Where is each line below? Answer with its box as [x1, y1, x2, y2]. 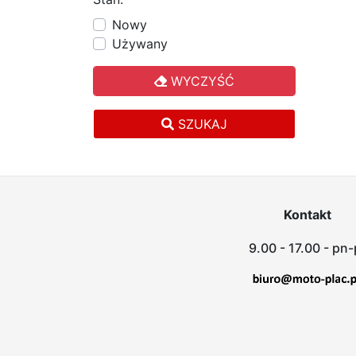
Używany [112, 36, 168, 52]
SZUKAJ [174, 116, 227, 132]
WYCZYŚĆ [167, 73, 234, 89]
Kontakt [284, 207, 331, 222]
